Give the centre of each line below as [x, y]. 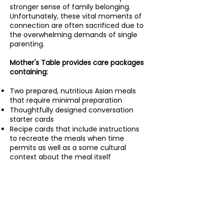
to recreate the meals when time [67, 138]
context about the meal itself [60, 157]
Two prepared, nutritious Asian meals [73, 91]
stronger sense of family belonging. [70, 7]
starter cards [32, 119]
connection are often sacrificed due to [77, 25]
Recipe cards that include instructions [75, 129]
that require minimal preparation [66, 100]
